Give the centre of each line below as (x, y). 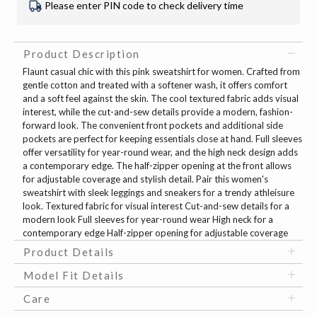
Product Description (82, 54)
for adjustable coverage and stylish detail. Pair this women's (145, 179)
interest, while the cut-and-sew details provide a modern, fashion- (158, 112)
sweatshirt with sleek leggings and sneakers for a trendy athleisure (158, 193)
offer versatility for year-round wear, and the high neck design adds (160, 152)
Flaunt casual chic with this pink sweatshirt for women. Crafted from (161, 72)
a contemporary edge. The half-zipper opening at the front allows (157, 166)
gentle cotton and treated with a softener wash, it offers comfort (155, 85)
